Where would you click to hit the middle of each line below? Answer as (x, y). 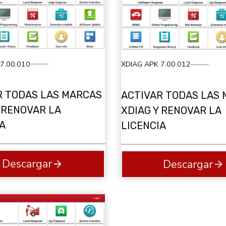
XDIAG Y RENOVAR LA (171, 110)
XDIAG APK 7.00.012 (156, 64)
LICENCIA (144, 125)
